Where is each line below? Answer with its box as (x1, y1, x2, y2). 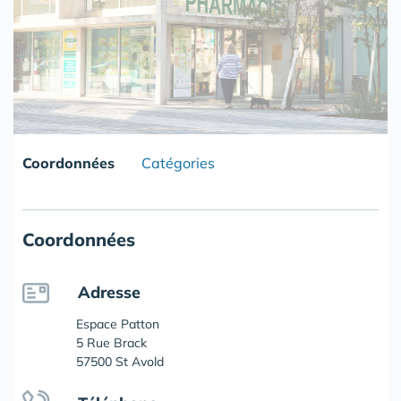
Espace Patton (76, 316, 159, 333)
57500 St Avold (76, 354, 164, 371)
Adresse (78, 282, 141, 303)
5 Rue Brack (76, 335, 147, 352)
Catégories (141, 154, 215, 173)
